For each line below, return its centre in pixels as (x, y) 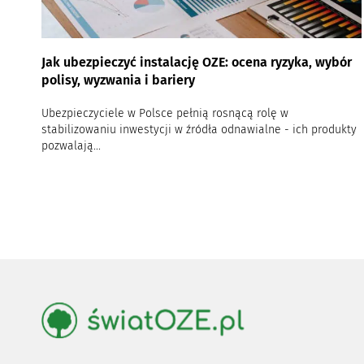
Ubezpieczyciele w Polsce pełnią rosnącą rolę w (165, 114)
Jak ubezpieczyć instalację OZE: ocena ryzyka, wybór (196, 63)
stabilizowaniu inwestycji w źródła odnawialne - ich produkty (199, 130)
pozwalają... (71, 146)
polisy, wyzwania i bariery (118, 80)
